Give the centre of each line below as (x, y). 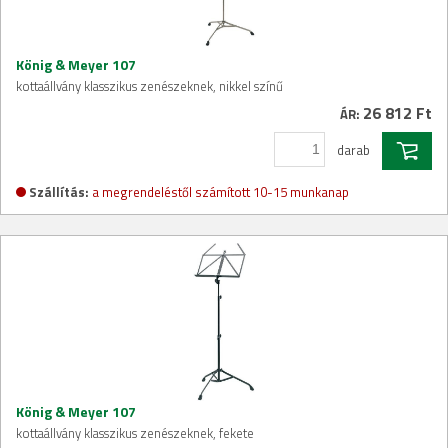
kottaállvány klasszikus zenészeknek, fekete (135, 432)
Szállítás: (59, 191)
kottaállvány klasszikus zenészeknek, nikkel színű (149, 85)
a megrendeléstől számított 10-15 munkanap (220, 191)
